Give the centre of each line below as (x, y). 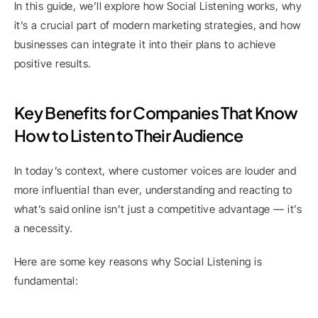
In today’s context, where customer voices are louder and (155, 171)
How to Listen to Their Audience (129, 135)
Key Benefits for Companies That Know (156, 113)
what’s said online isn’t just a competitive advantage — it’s (158, 209)
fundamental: (46, 281)
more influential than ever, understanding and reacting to (153, 190)
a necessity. (44, 228)
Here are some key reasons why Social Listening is (138, 262)
